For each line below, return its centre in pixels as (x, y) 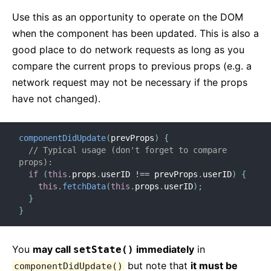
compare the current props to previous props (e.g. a (132, 66)
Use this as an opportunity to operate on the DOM (128, 17)
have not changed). (56, 99)
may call (53, 249)
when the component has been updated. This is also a (135, 33)
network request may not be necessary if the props (130, 82)
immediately (164, 249)
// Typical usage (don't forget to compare (128, 150)
